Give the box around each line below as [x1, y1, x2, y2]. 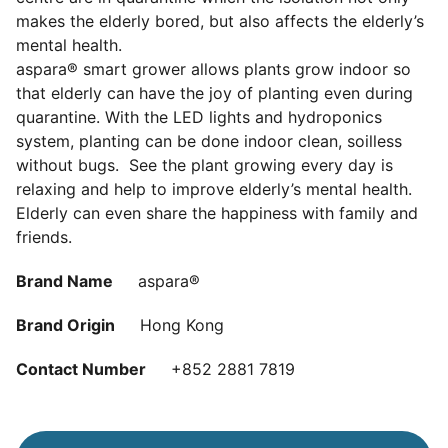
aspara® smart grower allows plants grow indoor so [16, 59, 411, 80]
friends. [16, 227, 72, 248]
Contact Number [16, 359, 146, 380]
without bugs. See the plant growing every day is [16, 155, 393, 176]
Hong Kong [135, 315, 224, 336]
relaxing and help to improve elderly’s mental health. [16, 179, 412, 200]
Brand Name [16, 271, 113, 292]
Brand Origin [16, 315, 115, 336]
